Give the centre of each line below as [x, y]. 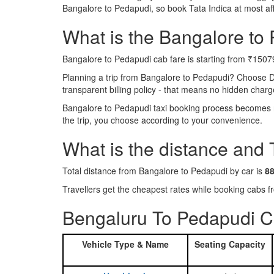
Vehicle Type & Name [125, 244]
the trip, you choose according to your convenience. [162, 120]
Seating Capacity [230, 244]
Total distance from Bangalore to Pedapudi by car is [164, 171]
